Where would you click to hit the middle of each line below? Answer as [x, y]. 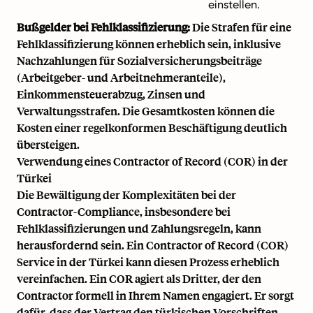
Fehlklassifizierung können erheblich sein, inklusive [149, 44]
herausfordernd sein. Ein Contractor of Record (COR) [153, 245]
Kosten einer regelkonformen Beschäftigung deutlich [152, 128]
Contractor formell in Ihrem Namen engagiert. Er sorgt [155, 295]
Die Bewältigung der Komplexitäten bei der [126, 195]
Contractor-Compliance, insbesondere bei [124, 211]
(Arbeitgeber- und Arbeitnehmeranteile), [121, 77]
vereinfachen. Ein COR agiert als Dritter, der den [139, 278]
